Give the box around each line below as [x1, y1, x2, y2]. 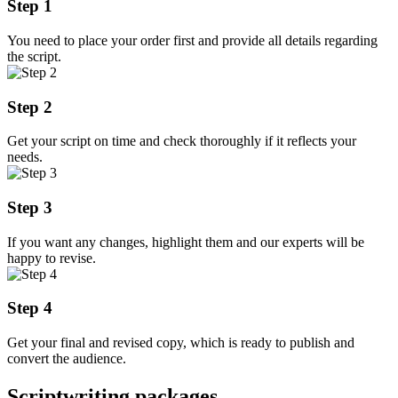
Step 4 [7, 298, 52, 318]
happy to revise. [7, 250, 96, 266]
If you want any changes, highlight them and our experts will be [7, 234, 364, 250]
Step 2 [7, 97, 52, 116]
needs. [7, 149, 43, 165]
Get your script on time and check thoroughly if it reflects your [7, 133, 356, 149]
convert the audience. [7, 351, 126, 367]
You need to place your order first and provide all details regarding [7, 32, 378, 48]
